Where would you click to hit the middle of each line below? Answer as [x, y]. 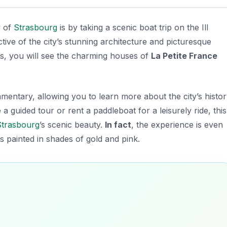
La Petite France [184, 55]
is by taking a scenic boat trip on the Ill [133, 27]
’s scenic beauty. [72, 124]
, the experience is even [177, 124]
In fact [118, 124]
